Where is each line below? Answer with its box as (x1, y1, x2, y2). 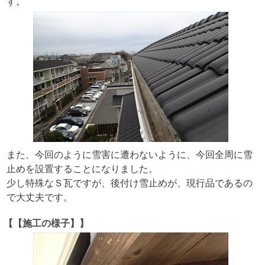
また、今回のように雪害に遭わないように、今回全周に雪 (6, 149, 253, 160)
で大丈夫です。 (6, 192, 73, 202)
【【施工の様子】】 (3, 218, 89, 228)
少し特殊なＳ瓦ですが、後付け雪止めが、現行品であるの (6, 177, 253, 188)
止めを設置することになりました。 (6, 163, 158, 174)
